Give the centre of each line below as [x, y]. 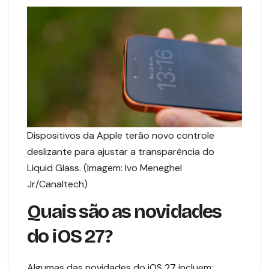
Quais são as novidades [124, 212]
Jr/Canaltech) [57, 184]
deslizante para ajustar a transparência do [121, 151]
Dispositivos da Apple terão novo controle [121, 135]
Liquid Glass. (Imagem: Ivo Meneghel [104, 168]
